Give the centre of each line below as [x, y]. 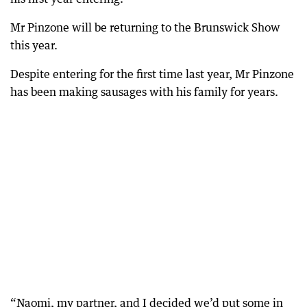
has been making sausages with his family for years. [144, 92]
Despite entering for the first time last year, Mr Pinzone [152, 74]
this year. [34, 45]
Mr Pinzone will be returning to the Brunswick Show [145, 27]
